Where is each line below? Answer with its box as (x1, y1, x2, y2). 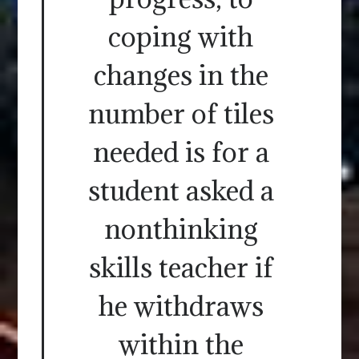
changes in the (93, 57, 268, 92)
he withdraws (98, 288, 264, 323)
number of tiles (87, 95, 274, 131)
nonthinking (103, 211, 258, 246)
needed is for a (92, 134, 269, 169)
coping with (108, 18, 253, 54)
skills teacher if (88, 249, 273, 284)
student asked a (87, 172, 274, 208)
